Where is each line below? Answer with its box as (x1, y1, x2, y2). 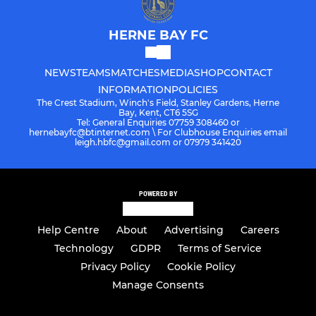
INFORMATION (98, 83, 171, 96)
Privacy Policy (80, 260, 150, 274)
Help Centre (37, 224, 99, 237)
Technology (54, 242, 114, 255)
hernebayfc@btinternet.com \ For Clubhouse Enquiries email (29, 126, 287, 138)
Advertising (164, 224, 224, 237)
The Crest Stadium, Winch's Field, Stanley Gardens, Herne (37, 97, 279, 108)
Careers (240, 224, 279, 237)
